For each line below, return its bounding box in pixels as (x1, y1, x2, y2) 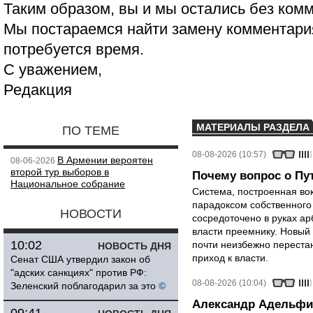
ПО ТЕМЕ (62, 124, 119, 138)
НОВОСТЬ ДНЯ (98, 240, 171, 252)
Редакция (3, 81, 72, 99)
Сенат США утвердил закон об (10, 254, 150, 265)
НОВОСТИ (60, 207, 122, 221)
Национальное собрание (10, 178, 125, 189)
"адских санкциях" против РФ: (10, 267, 147, 278)
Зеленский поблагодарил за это (10, 280, 156, 291)
